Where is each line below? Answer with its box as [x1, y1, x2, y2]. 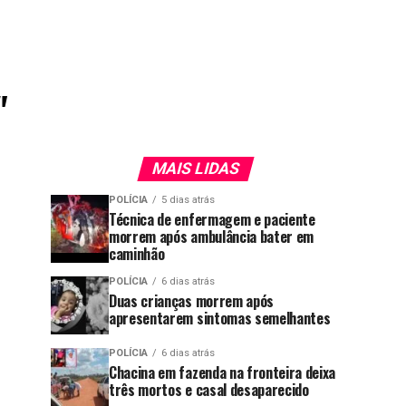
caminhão [109, 243, 165, 265]
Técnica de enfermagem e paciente [109, 208, 315, 230]
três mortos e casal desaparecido [109, 379, 309, 401]
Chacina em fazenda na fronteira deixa [109, 362, 336, 383]
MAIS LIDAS [150, 159, 242, 178]
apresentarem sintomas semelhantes [109, 307, 331, 329]
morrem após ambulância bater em [109, 226, 314, 247]
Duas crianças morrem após [109, 290, 274, 312]
